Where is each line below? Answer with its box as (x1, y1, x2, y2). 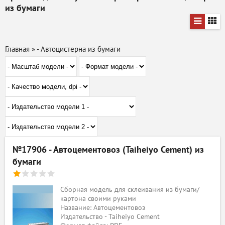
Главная (5, 45, 30, 54)
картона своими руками (60, 194, 136, 203)
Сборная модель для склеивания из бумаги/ (60, 185, 199, 194)
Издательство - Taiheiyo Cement (60, 212, 160, 221)
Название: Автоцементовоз (60, 203, 145, 212)
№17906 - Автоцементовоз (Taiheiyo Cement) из (13, 145, 204, 155)
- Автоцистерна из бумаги (37, 45, 121, 54)
